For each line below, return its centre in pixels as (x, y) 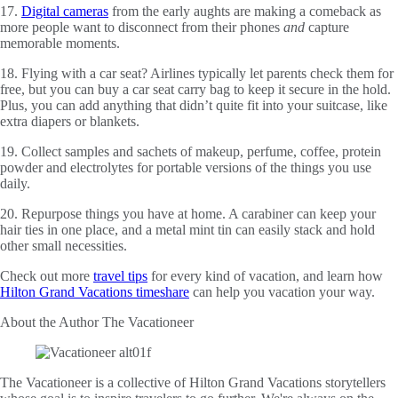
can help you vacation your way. (282, 291)
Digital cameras (65, 11)
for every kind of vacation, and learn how (265, 275)
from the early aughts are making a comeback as (245, 11)
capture (327, 27)
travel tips (120, 275)
